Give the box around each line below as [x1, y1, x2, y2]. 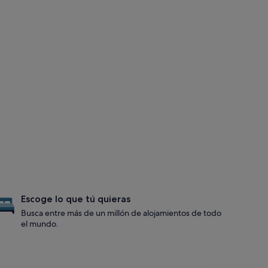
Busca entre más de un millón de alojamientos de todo [20, 208, 221, 218]
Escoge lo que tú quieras [20, 193, 130, 205]
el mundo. [20, 218, 59, 229]
